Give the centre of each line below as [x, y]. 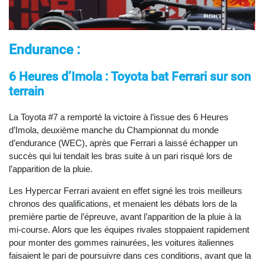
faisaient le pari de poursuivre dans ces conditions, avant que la [130, 255]
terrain [27, 91]
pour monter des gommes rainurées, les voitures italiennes [121, 242]
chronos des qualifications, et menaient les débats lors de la [123, 203]
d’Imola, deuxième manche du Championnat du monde [114, 130]
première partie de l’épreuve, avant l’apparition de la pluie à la [125, 216]
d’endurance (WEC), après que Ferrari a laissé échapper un [123, 143]
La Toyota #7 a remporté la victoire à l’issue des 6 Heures [119, 117]
